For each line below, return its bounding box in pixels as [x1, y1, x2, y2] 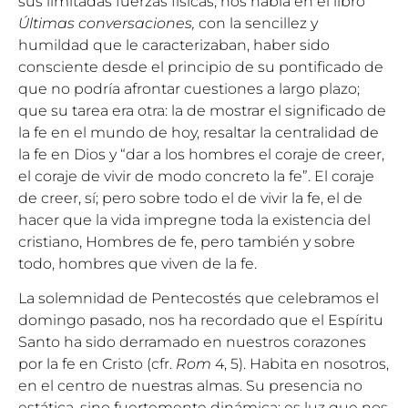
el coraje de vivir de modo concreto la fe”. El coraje [18, 167, 374, 185]
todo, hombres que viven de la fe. [18, 254, 257, 272]
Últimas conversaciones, [18, 14, 195, 32]
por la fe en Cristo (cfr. [18, 355, 176, 373]
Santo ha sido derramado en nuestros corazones [18, 333, 366, 352]
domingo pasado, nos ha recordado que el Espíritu [18, 311, 383, 330]
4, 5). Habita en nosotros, [211, 355, 389, 373]
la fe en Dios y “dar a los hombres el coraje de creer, [18, 145, 384, 163]
